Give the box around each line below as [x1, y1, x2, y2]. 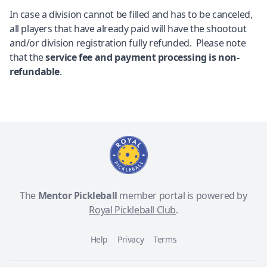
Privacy [117, 234, 144, 245]
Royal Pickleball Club [89, 203, 176, 216]
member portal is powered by [117, 189, 247, 202]
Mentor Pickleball [38, 189, 117, 202]
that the [10, 51, 46, 64]
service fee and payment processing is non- [45, 51, 240, 64]
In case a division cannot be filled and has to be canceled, [10, 8, 253, 21]
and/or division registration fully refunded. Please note [10, 36, 246, 49]
